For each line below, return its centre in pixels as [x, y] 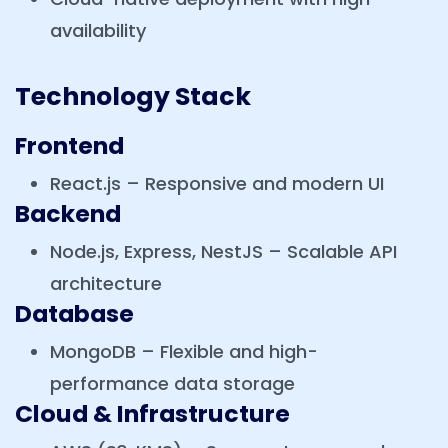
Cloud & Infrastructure [152, 414]
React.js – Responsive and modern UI [217, 184]
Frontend [69, 146]
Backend [68, 214]
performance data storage [172, 384]
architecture [106, 284]
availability [98, 31]
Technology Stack [133, 97]
